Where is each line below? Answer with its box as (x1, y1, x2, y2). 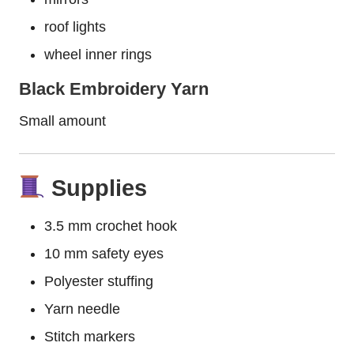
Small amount (19, 113, 106, 130)
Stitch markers (44, 328, 135, 345)
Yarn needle (44, 300, 120, 317)
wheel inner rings (44, 47, 152, 63)
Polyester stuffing (44, 273, 153, 289)
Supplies (44, 175, 147, 201)
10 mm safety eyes (44, 245, 164, 262)
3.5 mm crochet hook (44, 217, 177, 234)
